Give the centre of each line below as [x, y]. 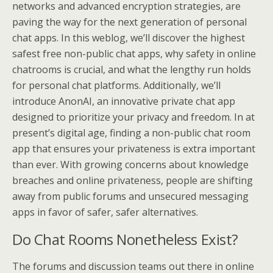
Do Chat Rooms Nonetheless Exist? [125, 239]
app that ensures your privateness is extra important [134, 148]
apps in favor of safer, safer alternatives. [105, 212]
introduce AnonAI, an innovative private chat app [124, 101]
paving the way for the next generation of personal [129, 22]
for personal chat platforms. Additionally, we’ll [116, 85]
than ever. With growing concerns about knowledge [130, 164]
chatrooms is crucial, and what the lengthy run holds [132, 69]
